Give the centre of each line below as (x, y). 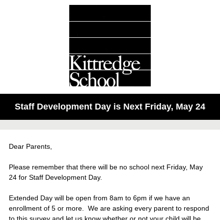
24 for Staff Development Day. (55, 177)
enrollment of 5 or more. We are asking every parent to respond (109, 208)
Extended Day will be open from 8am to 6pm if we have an (99, 198)
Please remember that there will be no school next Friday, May (106, 167)
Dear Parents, (30, 146)
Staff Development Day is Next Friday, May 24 (110, 107)
